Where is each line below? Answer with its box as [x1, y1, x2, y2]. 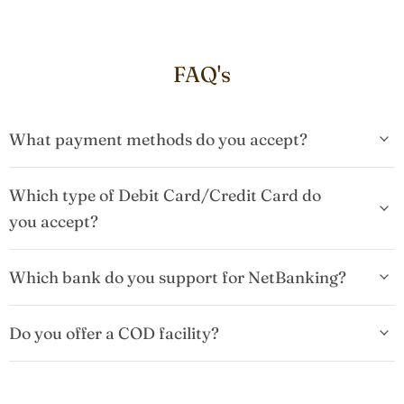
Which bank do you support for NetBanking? [9, 266, 346, 288]
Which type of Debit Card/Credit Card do [9, 184, 321, 206]
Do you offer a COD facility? [9, 322, 219, 344]
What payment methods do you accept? [9, 128, 308, 150]
